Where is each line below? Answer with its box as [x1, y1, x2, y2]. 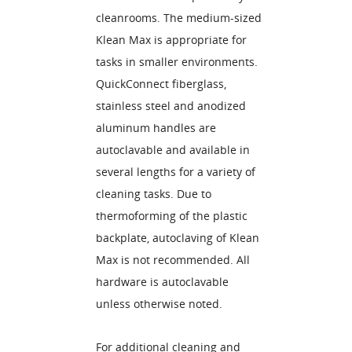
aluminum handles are [96, 120, 216, 135]
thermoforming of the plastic [96, 208, 247, 223]
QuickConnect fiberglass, [96, 76, 226, 91]
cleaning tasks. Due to [96, 186, 211, 201]
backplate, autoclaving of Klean [96, 230, 259, 245]
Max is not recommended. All [96, 252, 250, 267]
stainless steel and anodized [96, 98, 246, 113]
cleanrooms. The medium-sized [96, 10, 262, 25]
